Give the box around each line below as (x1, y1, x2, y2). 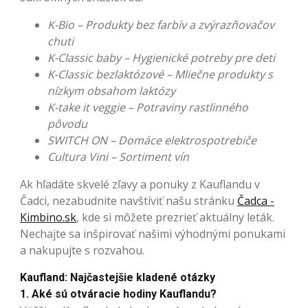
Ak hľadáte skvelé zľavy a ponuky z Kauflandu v (20, 177, 260, 192)
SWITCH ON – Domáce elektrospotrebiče (47, 133, 256, 148)
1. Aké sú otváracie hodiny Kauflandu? (20, 287, 217, 301)
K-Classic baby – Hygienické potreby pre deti (47, 50, 275, 66)
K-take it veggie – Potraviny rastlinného (47, 100, 248, 115)
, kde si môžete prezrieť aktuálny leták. (76, 210, 274, 225)
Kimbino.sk (20, 210, 76, 225)
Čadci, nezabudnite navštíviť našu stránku (20, 193, 237, 209)
